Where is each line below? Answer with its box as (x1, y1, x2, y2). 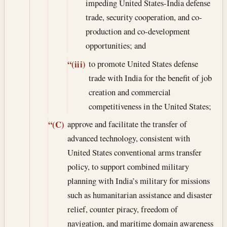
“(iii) (67, 58, 86, 71)
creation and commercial (88, 86, 171, 98)
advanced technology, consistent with (67, 132, 190, 144)
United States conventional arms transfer (67, 146, 202, 158)
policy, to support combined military (67, 160, 189, 172)
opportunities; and (86, 40, 146, 52)
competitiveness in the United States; (88, 100, 211, 112)
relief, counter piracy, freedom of (67, 203, 178, 215)
